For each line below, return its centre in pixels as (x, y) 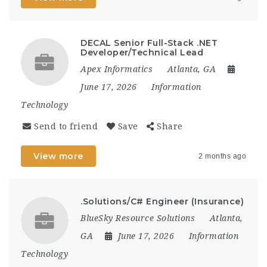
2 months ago (222, 156)
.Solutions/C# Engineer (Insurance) (162, 201)
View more (58, 156)
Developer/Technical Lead (142, 52)
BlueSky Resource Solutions (138, 218)
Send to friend (66, 126)
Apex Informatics (117, 69)
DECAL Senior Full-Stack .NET (149, 43)
